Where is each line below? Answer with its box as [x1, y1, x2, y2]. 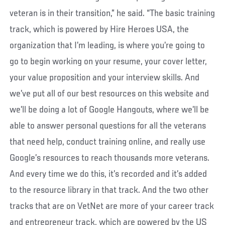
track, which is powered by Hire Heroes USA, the [10, 24, 189, 35]
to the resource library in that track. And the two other [10, 185, 209, 195]
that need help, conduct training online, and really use [10, 137, 206, 147]
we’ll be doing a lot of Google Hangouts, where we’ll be [10, 104, 209, 115]
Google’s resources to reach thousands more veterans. [10, 153, 210, 163]
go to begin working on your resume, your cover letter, [10, 56, 207, 67]
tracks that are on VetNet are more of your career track [10, 201, 214, 211]
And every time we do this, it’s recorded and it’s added [10, 169, 207, 179]
